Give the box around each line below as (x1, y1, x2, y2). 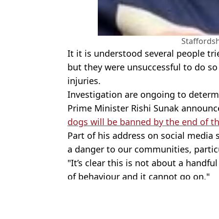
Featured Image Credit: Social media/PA (67, 183, 213, 194)
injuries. (67, 74, 101, 87)
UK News (152, 194, 185, 205)
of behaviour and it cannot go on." (67, 170, 210, 182)
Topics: (67, 194, 95, 205)
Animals (95, 194, 124, 205)
